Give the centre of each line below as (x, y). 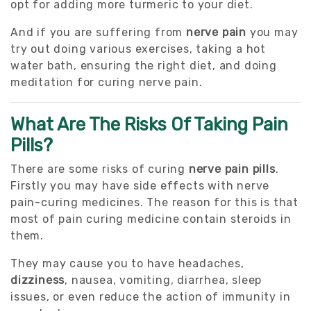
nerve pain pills (232, 169)
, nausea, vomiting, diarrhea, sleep (163, 280)
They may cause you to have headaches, (127, 263)
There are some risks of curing (100, 169)
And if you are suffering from (98, 32)
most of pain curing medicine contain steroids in (151, 219)
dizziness (38, 280)
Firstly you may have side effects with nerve (140, 185)
